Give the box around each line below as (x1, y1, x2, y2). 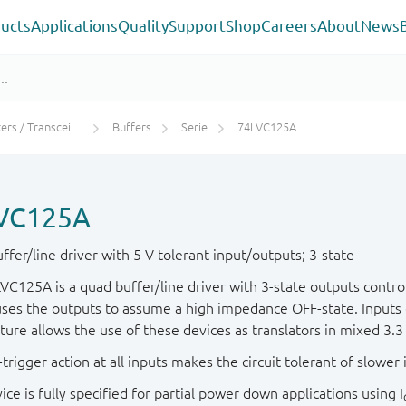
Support (168, 16, 226, 34)
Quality (117, 16, 169, 34)
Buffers (112, 121, 151, 134)
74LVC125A (237, 121, 296, 134)
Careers (260, 16, 317, 34)
